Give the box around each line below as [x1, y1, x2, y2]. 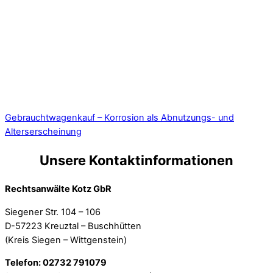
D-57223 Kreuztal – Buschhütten [5, 220, 141, 232]
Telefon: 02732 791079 [5, 257, 107, 269]
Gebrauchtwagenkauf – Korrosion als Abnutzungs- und [5, 112, 234, 123]
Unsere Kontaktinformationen [40, 152, 233, 168]
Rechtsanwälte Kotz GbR [5, 183, 112, 195]
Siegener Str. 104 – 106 [5, 206, 101, 218]
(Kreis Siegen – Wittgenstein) [5, 234, 127, 246]
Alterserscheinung [5, 126, 82, 137]
